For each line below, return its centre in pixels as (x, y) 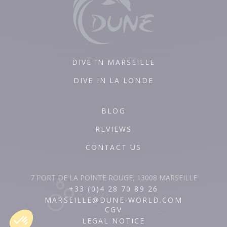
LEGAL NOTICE (113, 221)
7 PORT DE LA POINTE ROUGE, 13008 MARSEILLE (113, 178)
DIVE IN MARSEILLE (113, 62)
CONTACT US (113, 147)
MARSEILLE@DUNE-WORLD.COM (113, 200)
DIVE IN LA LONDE (113, 81)
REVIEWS (113, 129)
